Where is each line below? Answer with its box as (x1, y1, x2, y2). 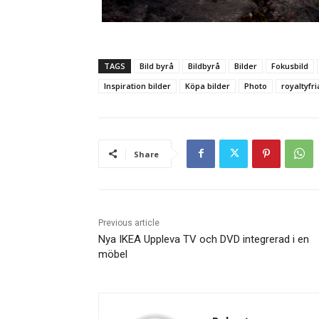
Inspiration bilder (104, 80, 171, 91)
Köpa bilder (185, 80, 230, 91)
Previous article (98, 217, 159, 228)
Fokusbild (271, 60, 308, 71)
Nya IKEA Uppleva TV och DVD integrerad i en (98, 232, 309, 246)
